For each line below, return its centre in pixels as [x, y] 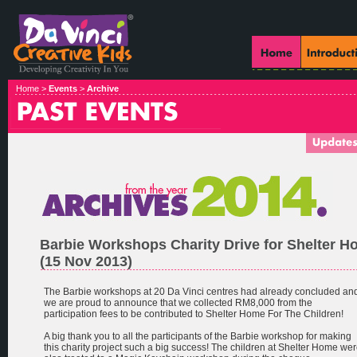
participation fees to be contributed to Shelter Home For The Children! [194, 314]
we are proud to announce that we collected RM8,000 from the [178, 303]
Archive [103, 88]
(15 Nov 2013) [86, 261]
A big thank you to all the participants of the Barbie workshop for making [198, 336]
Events [63, 88]
